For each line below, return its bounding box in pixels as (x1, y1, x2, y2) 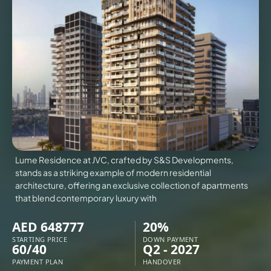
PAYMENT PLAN (12, 257, 64, 267)
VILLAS (102, 31, 126, 42)
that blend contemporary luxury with (15, 192, 157, 204)
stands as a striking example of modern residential (15, 167, 212, 178)
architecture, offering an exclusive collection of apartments (15, 180, 249, 191)
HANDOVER (143, 257, 181, 267)
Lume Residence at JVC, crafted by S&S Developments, (15, 154, 234, 166)
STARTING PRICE (12, 235, 68, 244)
